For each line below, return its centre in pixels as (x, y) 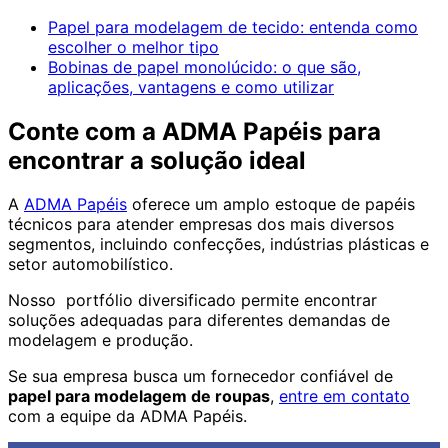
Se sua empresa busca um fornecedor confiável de (200, 376)
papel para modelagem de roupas (139, 396)
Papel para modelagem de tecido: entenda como (233, 26)
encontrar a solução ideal (157, 160)
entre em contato (344, 396)
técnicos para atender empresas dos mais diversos (201, 224)
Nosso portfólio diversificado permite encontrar (192, 300)
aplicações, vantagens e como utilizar (191, 86)
